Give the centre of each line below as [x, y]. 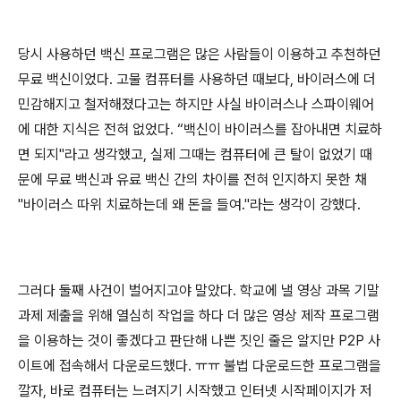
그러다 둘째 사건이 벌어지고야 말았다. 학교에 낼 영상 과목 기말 [199, 290]
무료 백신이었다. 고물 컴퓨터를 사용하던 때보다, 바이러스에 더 [197, 79]
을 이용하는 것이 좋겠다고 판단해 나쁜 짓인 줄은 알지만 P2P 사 [199, 341]
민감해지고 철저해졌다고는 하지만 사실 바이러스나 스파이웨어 [196, 104]
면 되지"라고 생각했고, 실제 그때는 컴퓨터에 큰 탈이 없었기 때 [195, 154]
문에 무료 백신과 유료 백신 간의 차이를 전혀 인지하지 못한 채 [192, 179]
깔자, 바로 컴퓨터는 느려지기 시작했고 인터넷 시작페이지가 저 [195, 391]
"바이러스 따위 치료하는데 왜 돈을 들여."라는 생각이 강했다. [189, 205]
